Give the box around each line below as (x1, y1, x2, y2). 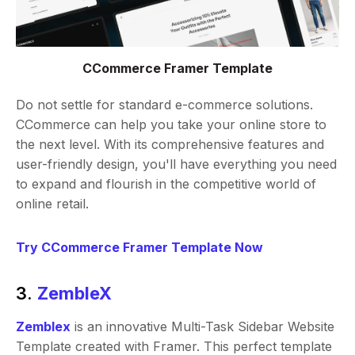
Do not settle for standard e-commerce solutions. (16, 97, 313, 113)
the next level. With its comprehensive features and (16, 136, 324, 153)
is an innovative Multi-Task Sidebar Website (71, 319, 334, 335)
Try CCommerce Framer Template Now (16, 239, 263, 256)
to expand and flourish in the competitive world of (16, 176, 316, 193)
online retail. (16, 196, 89, 212)
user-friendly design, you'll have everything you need (16, 156, 337, 173)
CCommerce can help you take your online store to (16, 116, 326, 133)
